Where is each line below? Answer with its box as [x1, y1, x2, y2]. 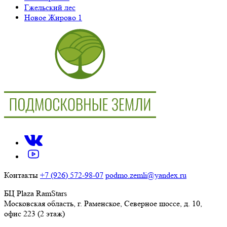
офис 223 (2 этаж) [4, 208, 65, 218]
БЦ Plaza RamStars [4, 188, 67, 198]
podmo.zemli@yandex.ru [105, 170, 186, 180]
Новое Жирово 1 [24, 12, 82, 22]
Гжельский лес [24, 2, 75, 12]
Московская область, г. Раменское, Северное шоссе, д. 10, [4, 198, 202, 208]
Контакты [4, 170, 38, 180]
